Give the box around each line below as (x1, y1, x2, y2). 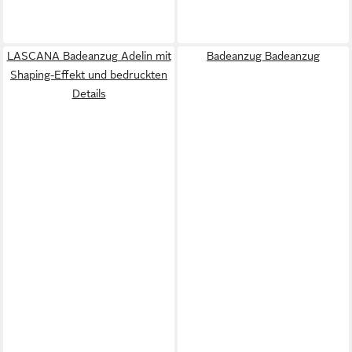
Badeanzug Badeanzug (207, 49, 320, 62)
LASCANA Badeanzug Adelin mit (6, 49, 171, 62)
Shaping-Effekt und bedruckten (10, 68, 167, 81)
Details (71, 86, 106, 100)
